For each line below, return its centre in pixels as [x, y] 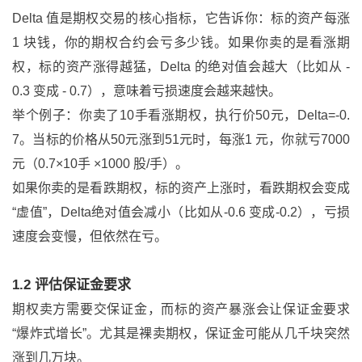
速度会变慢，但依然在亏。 [90, 236]
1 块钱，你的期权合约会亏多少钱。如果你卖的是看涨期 [181, 42]
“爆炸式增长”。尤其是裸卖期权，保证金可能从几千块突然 [181, 333]
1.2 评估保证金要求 [72, 285]
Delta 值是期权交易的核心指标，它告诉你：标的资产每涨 [181, 18]
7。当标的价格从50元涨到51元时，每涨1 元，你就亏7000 [181, 139]
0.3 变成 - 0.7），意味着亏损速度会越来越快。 [147, 91]
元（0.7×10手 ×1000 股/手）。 [100, 164]
